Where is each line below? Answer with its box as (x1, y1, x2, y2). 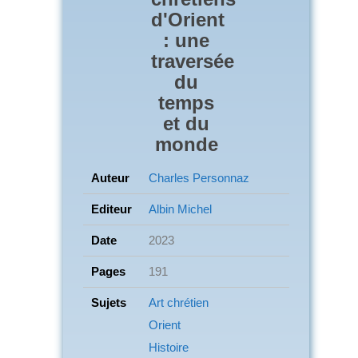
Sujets (91, 295, 126, 309)
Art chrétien (149, 295, 209, 309)
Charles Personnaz (149, 170, 249, 185)
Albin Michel (149, 201, 212, 216)
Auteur (91, 170, 129, 185)
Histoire (149, 340, 189, 354)
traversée (151, 50, 234, 72)
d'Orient (151, 8, 225, 30)
